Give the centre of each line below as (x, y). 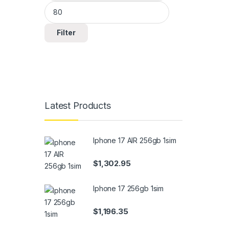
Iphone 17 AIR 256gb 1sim (135, 141)
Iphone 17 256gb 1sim (129, 189)
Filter (66, 33)
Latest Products (78, 105)
